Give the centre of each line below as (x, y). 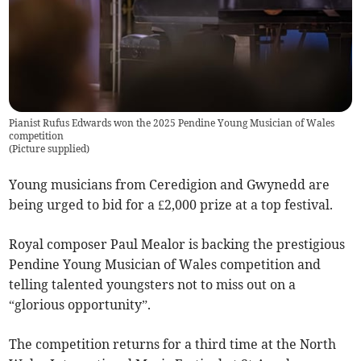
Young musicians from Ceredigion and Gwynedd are (170, 185)
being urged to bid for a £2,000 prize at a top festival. (171, 205)
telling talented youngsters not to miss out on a (153, 285)
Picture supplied (50, 149)
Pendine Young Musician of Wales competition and (165, 265)
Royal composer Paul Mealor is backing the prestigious (177, 245)
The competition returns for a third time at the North (173, 344)
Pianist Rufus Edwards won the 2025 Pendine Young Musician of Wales (172, 123)
